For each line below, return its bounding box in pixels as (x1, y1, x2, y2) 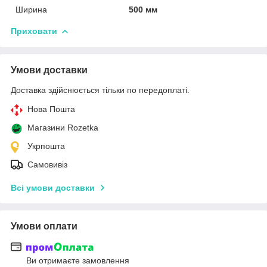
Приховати (11, 26, 57, 36)
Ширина (15, 4, 47, 14)
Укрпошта (27, 141, 65, 151)
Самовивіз (27, 159, 67, 169)
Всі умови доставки (11, 182, 95, 193)
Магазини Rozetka (27, 122, 98, 132)
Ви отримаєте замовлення (26, 256, 129, 266)
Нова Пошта (27, 104, 75, 114)
